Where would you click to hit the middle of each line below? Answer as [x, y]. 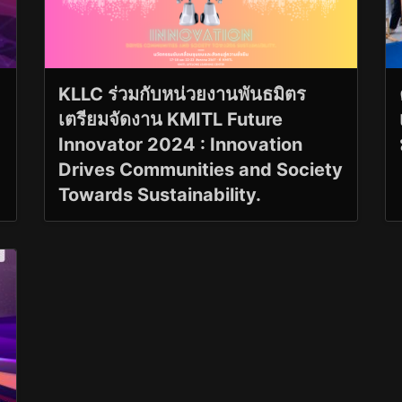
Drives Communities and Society [201, 169]
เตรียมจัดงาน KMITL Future [170, 119]
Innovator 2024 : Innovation [180, 144]
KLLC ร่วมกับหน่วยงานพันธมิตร [182, 94]
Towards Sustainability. [160, 194]
